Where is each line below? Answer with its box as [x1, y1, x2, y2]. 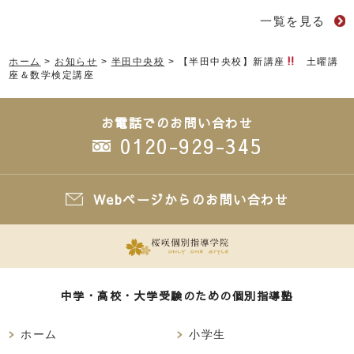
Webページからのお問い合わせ [92, 190, 289, 208]
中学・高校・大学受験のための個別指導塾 [60, 288, 294, 304]
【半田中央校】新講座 [178, 55, 285, 67]
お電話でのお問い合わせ [100, 113, 254, 131]
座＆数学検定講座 [9, 69, 95, 81]
